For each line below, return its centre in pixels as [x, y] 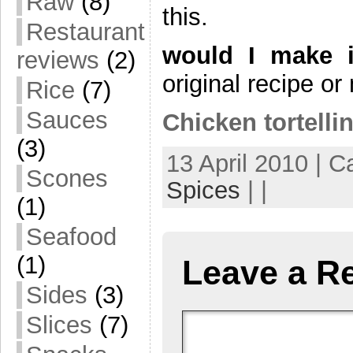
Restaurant [85, 32]
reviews [58, 60]
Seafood [71, 237]
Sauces [67, 120]
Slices [59, 325]
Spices [203, 191]
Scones [67, 178]
